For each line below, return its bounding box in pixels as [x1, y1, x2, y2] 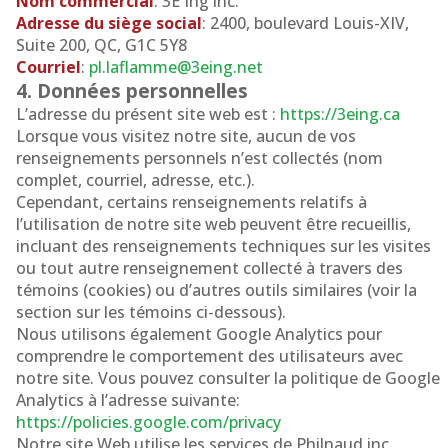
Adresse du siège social [16, 12, 202, 34]
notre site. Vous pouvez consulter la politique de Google [16, 367, 440, 389]
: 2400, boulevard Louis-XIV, [202, 12, 409, 34]
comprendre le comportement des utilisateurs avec [16, 345, 403, 367]
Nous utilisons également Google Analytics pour [16, 323, 382, 345]
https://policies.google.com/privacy [16, 411, 281, 433]
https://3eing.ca [280, 103, 400, 125]
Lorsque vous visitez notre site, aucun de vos [16, 125, 356, 147]
